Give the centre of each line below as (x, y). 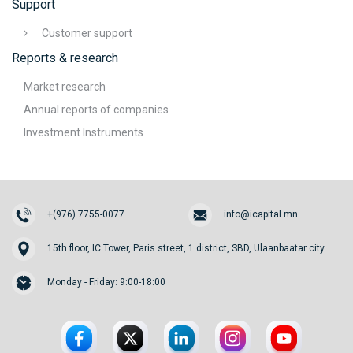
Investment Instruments (84, 132)
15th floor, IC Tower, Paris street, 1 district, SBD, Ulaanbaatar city (186, 248)
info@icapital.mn (261, 214)
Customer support (87, 33)
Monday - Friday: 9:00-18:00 (106, 282)
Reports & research (65, 58)
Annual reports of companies (96, 110)
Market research (65, 87)
